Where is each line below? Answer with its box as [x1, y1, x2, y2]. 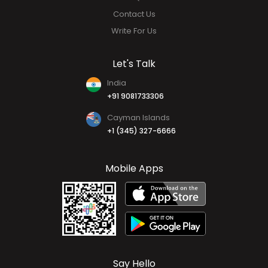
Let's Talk [112, 56, 156, 71]
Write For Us [111, 25, 157, 36]
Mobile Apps [105, 161, 163, 175]
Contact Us [112, 8, 156, 20]
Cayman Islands [107, 111, 170, 123]
